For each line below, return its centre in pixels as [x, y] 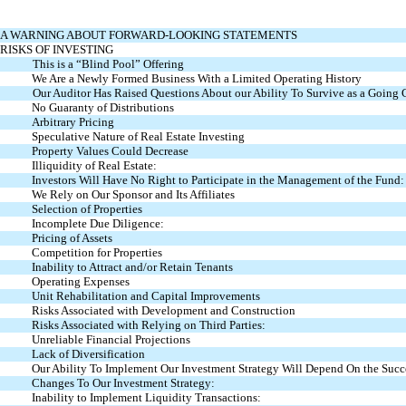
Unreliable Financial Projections [111, 339]
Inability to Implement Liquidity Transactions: [146, 397]
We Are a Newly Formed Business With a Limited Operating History [196, 78]
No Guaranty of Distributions [102, 107]
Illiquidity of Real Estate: [94, 165]
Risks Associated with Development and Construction [163, 310]
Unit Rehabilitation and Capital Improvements [145, 295]
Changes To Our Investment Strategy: [123, 382]
